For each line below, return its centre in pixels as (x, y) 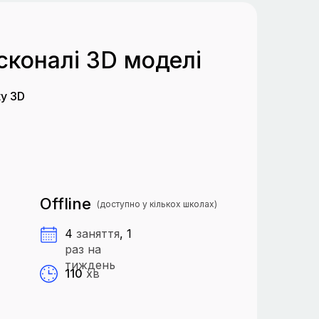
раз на (83, 249)
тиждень (90, 265)
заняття (98, 234)
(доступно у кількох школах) (157, 204)
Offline (66, 204)
